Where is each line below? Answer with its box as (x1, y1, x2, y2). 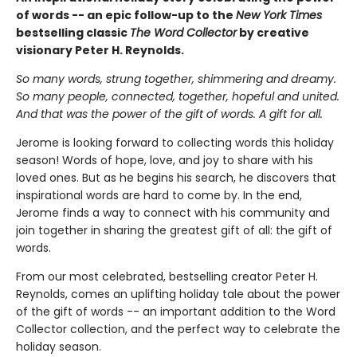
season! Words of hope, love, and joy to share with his (16, 152, 313, 169)
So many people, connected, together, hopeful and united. (16, 88, 339, 105)
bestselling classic (16, 25, 130, 41)
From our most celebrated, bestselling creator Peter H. (16, 269, 318, 285)
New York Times (236, 7, 322, 24)
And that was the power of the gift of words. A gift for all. (16, 106, 323, 123)
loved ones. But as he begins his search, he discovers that (16, 170, 336, 186)
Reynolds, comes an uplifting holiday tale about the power (16, 286, 340, 303)
